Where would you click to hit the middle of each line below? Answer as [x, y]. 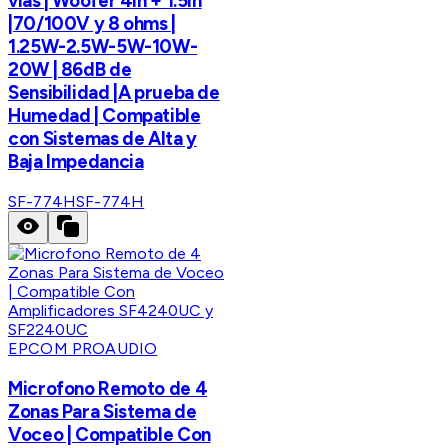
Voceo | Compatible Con [109, 434]
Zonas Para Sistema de [102, 411]
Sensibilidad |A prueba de [114, 93]
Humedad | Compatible [104, 116]
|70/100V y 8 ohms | [92, 24]
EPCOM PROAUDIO [83, 349]
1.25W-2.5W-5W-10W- [103, 47]
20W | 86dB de [70, 70]
